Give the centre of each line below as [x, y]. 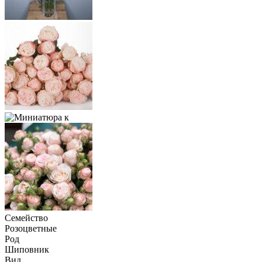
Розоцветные [31, 228]
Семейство [26, 218]
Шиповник [27, 249]
